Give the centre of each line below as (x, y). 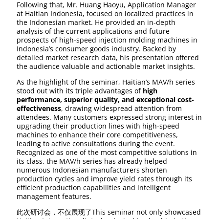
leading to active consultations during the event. (96, 144)
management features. (54, 197)
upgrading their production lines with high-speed (98, 126)
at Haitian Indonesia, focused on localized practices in (105, 14)
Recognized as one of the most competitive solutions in (107, 153)
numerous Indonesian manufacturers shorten (92, 170)
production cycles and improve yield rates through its (105, 179)
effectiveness (39, 109)
